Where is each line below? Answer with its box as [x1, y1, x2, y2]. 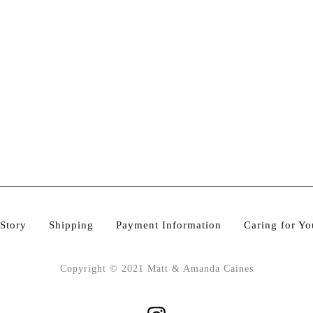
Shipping [48, 219, 94, 231]
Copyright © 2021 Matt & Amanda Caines [59, 263, 254, 274]
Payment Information [115, 219, 221, 231]
